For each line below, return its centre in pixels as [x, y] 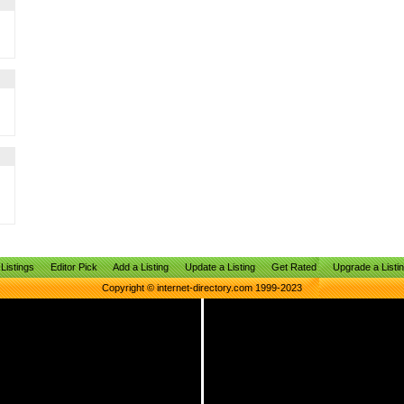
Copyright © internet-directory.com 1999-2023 [202, 288]
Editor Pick [73, 267]
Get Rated [294, 267]
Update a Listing [220, 267]
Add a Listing [140, 267]
